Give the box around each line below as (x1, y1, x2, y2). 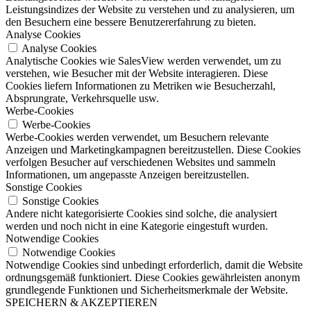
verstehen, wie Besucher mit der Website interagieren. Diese (6, 67, 268, 79)
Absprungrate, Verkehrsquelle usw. (6, 92, 159, 104)
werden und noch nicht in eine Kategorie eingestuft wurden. (6, 219, 268, 232)
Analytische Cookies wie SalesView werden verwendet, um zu (6, 54, 281, 67)
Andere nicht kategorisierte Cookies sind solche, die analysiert (6, 207, 277, 219)
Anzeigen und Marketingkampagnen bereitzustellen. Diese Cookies (6, 143, 301, 155)
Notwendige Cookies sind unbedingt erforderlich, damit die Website (6, 258, 303, 271)
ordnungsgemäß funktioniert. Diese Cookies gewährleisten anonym (6, 271, 300, 283)
